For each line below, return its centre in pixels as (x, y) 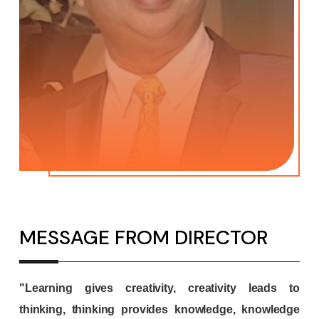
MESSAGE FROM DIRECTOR (143, 237)
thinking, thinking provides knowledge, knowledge (159, 309)
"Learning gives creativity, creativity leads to (159, 288)
